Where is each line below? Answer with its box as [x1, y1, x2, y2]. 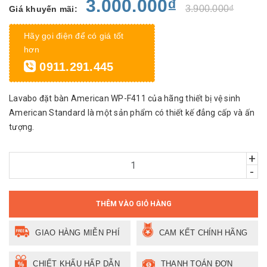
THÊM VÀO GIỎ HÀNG [95, 199, 172, 208]
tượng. [9, 122, 35, 132]
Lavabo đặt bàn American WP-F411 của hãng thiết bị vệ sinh [9, 93, 241, 103]
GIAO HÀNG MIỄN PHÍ [35, 228, 120, 237]
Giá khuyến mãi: [9, 4, 77, 14]
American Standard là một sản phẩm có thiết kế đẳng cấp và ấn [9, 107, 254, 117]
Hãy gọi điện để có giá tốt [24, 30, 124, 41]
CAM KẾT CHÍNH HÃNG [159, 228, 248, 237]
